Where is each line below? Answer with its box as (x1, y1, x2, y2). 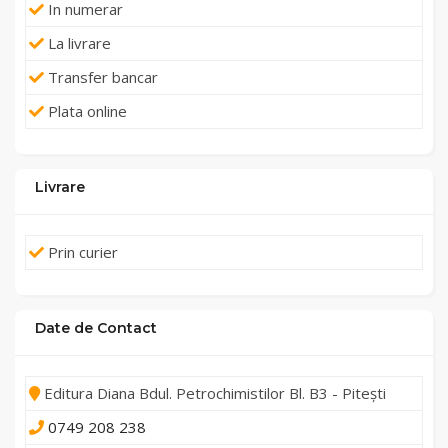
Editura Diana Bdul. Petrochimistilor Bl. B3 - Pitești (40, 383, 386, 404)
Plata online (44, 101, 127, 122)
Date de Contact (35, 319, 157, 338)
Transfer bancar (44, 67, 158, 88)
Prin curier (44, 242, 118, 263)
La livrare (44, 33, 111, 54)
